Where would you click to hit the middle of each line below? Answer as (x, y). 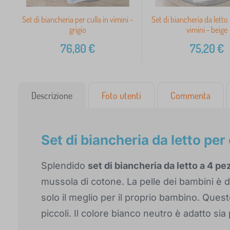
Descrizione (52, 96)
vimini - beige (207, 30)
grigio (78, 30)
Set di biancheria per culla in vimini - (78, 20)
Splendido (64, 166)
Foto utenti (121, 96)
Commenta (190, 96)
